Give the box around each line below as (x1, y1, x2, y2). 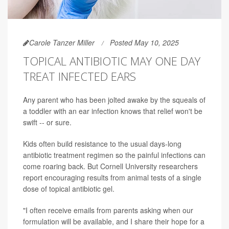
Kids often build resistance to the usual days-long (23, 139, 181, 149)
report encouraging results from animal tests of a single (23, 172, 201, 183)
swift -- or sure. (23, 117, 72, 128)
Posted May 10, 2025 (110, 37, 179, 48)
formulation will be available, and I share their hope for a (23, 216, 204, 227)
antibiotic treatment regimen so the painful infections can (23, 150, 205, 161)
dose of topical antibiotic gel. (23, 184, 114, 194)
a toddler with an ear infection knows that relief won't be (23, 106, 202, 117)
